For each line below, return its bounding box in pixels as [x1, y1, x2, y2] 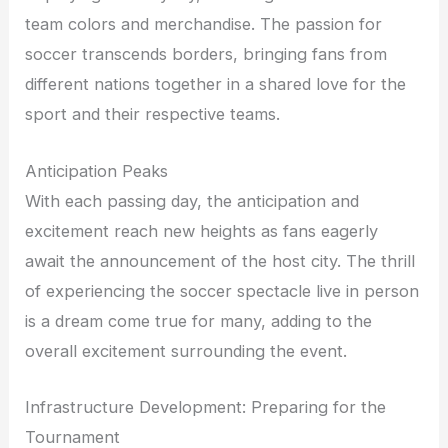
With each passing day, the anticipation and [25, 190, 360, 211]
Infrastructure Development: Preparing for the [25, 396, 387, 417]
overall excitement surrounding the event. [25, 340, 348, 361]
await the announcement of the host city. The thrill [25, 250, 416, 271]
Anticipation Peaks [25, 160, 169, 181]
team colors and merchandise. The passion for [25, 14, 383, 35]
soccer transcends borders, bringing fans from [25, 44, 388, 65]
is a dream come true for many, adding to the [25, 310, 373, 331]
